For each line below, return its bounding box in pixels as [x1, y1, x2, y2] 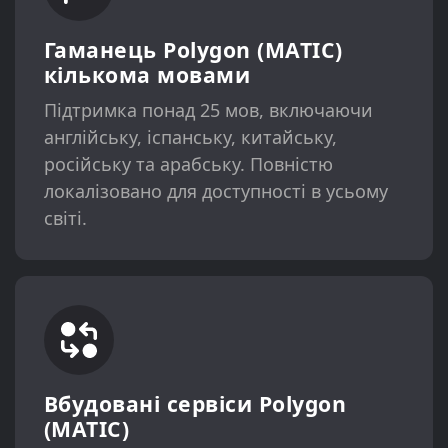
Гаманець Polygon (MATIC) [43, 34, 343, 64]
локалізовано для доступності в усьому [43, 178, 388, 203]
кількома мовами [43, 59, 251, 89]
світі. [43, 205, 87, 230]
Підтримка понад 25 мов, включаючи [43, 97, 373, 122]
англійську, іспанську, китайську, [43, 124, 337, 149]
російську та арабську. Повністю [43, 151, 333, 176]
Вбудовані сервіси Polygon [43, 389, 347, 419]
